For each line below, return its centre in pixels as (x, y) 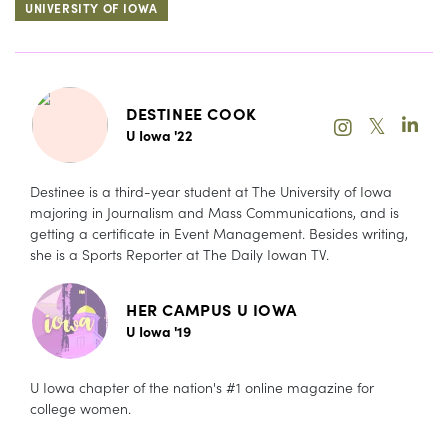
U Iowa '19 (158, 330)
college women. (82, 407)
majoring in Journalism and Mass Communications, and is (214, 211)
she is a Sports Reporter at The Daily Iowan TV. (179, 253)
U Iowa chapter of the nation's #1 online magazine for (202, 386)
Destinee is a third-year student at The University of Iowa (211, 190)
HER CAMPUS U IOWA (211, 308)
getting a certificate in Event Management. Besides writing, (219, 232)
